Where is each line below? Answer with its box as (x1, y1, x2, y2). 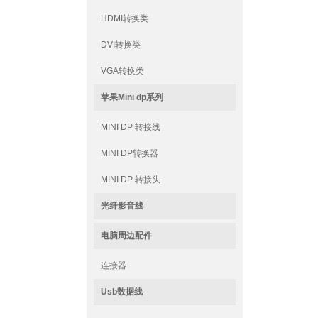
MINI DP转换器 (101, 148, 158, 158)
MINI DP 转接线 (101, 122, 160, 132)
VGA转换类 (101, 66, 144, 76)
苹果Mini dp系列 (101, 92, 163, 102)
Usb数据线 (101, 287, 143, 297)
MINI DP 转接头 (101, 175, 160, 185)
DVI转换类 (101, 40, 141, 50)
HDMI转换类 (101, 13, 148, 23)
